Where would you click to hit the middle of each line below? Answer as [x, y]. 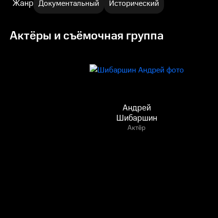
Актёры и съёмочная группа [87, 36]
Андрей [136, 108]
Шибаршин [136, 118]
